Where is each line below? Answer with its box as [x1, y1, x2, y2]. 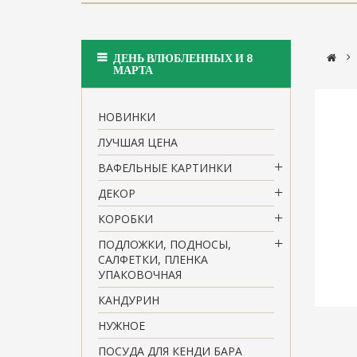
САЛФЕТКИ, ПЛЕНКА [98, 251, 208, 267]
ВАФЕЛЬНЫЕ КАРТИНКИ [98, 159, 232, 175]
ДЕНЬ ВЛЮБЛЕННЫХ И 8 [113, 50, 253, 65]
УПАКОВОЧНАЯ [98, 266, 182, 282]
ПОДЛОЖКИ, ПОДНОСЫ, [98, 236, 231, 252]
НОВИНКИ [98, 108, 155, 124]
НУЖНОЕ [98, 317, 145, 333]
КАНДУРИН [98, 292, 159, 308]
